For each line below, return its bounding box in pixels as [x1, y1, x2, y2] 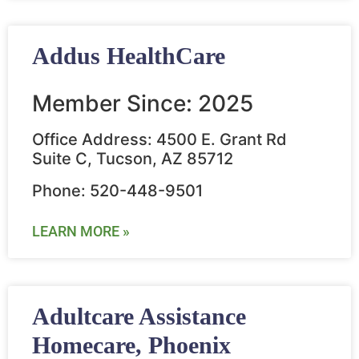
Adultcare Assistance [32, 303, 246, 330]
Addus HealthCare [32, 42, 225, 70]
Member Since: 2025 [32, 90, 253, 118]
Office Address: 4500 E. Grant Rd [32, 130, 287, 150]
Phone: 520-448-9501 [32, 181, 203, 201]
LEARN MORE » [32, 223, 130, 240]
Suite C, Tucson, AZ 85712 [32, 149, 233, 169]
